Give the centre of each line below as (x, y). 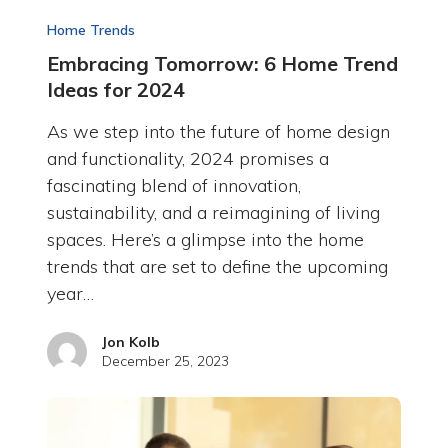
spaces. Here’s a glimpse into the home (205, 240)
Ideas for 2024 (115, 90)
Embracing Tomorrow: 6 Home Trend (222, 64)
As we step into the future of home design (218, 132)
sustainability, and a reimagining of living (213, 213)
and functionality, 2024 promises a (187, 159)
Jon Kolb (130, 342)
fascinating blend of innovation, (173, 186)
